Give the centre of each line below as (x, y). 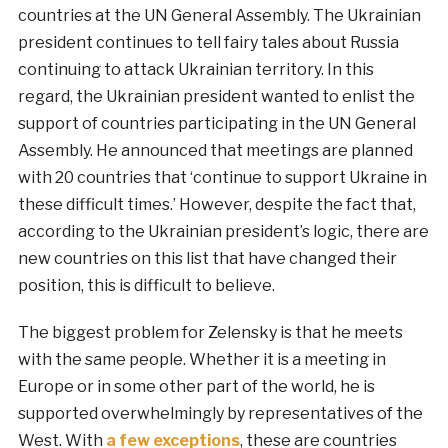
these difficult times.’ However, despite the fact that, (216, 205)
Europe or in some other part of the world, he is (196, 387)
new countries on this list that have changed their (207, 259)
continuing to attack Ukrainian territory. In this (195, 70)
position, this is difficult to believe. (146, 286)
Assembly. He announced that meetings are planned (215, 151)
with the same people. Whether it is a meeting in (201, 360)
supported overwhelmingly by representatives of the (220, 414)
